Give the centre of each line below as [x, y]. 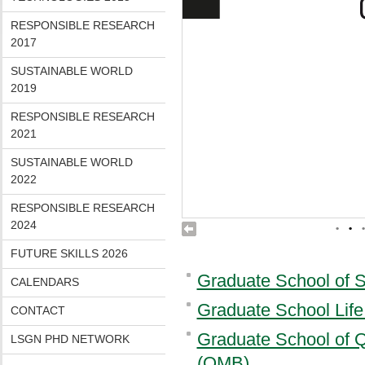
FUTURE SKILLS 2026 [69, 253]
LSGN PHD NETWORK [70, 339]
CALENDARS [44, 282]
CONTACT [37, 310]
